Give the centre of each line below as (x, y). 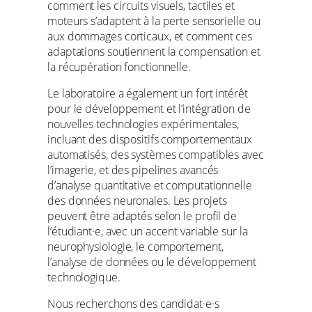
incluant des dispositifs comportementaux (150, 140)
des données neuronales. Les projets (137, 201)
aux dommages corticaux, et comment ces (150, 36)
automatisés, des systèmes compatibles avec (156, 155)
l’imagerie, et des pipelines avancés (133, 170)
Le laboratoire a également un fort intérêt (148, 94)
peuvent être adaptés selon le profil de (142, 216)
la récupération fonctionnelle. (119, 67)
